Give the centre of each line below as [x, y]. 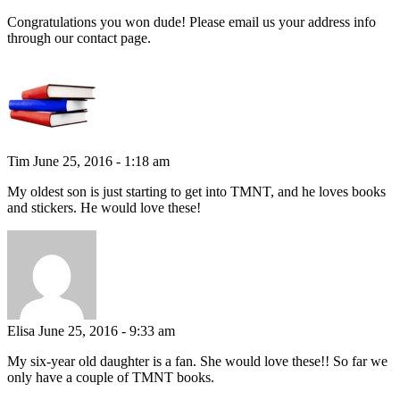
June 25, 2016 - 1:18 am [101, 161]
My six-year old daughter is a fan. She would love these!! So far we [197, 361]
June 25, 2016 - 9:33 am [107, 330]
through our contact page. [79, 37]
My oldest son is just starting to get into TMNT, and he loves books [196, 191]
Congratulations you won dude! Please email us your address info [192, 21]
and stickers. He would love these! [104, 207]
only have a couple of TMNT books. [111, 377]
